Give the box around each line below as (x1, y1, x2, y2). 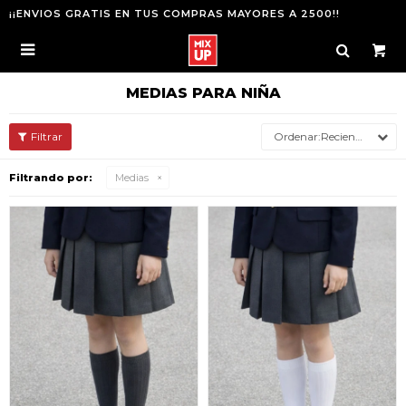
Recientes (321, 130, 355, 143)
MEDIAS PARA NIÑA (125, 84, 281, 101)
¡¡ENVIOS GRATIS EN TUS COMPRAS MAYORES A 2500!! (9, 6, 340, 20)
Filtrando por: (9, 171, 92, 184)
